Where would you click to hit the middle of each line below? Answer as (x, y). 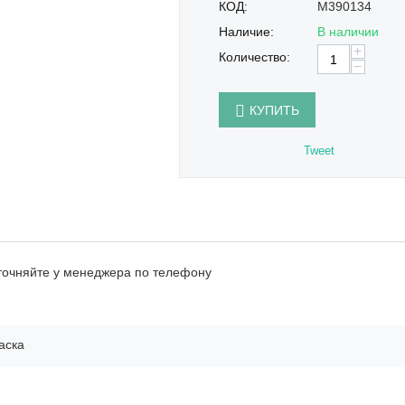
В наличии (348, 32)
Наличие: (246, 32)
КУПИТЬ (274, 110)
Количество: (254, 57)
